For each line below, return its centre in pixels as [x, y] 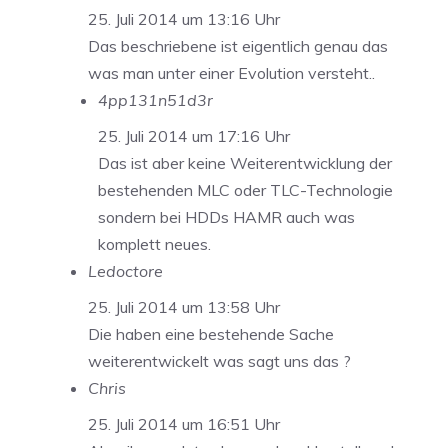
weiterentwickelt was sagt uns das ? [219, 361]
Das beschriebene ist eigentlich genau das [238, 46]
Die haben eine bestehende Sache [211, 334]
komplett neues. [154, 244]
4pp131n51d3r [155, 100]
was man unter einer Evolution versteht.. [231, 73]
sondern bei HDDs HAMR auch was [226, 217]
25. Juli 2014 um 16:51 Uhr [184, 424]
